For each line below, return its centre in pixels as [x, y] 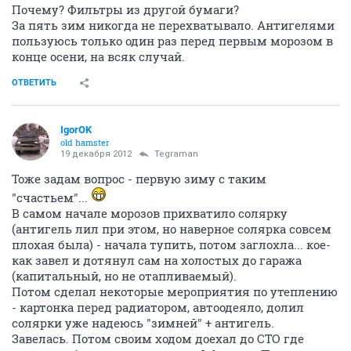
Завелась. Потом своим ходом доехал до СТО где [158, 338]
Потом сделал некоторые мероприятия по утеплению [175, 291]
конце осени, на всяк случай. [98, 56]
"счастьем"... [51, 197]
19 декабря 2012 [96, 154]
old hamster [85, 142]
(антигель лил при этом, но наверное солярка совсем [172, 229]
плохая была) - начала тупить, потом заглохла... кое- [171, 244]
